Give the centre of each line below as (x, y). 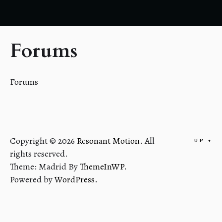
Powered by (32, 180)
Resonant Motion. (111, 141)
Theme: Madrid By (45, 167)
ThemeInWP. (103, 167)
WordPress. (76, 180)
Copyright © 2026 (43, 141)
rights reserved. (39, 154)
